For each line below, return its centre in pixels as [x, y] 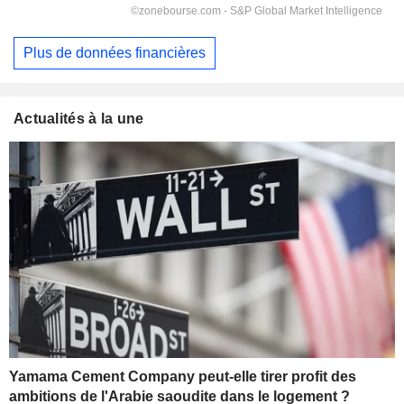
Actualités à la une [79, 118]
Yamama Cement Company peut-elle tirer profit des [183, 377]
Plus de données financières [115, 53]
